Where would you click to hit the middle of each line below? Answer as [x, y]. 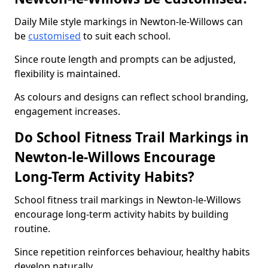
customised [54, 36]
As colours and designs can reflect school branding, [131, 97]
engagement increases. [67, 111]
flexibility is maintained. [67, 74]
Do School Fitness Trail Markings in [132, 137]
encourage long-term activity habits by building [121, 214]
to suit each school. [126, 36]
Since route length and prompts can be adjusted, [125, 59]
